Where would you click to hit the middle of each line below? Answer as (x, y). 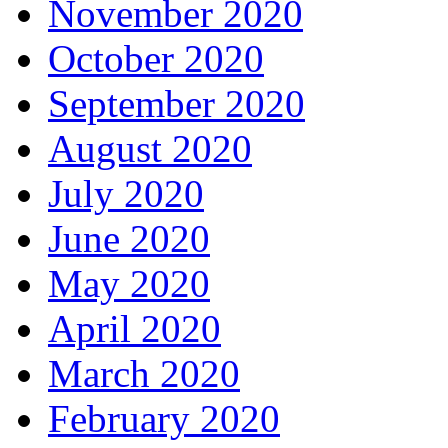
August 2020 (150, 149)
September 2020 (176, 104)
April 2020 (134, 329)
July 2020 (126, 194)
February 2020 (164, 419)
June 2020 (129, 239)
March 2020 (144, 374)
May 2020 (129, 284)
